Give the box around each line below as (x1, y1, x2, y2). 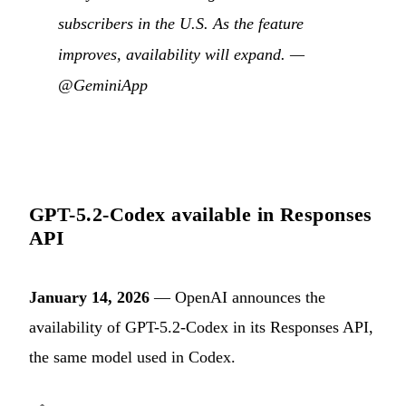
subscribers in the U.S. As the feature (58, 14, 304, 33)
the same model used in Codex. (29, 347, 236, 366)
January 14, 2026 (29, 287, 150, 306)
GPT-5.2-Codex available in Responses (29, 202, 372, 226)
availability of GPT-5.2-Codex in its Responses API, (29, 317, 373, 336)
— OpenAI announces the (150, 287, 325, 306)
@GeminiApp (58, 75, 148, 94)
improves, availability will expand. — (58, 44, 304, 63)
